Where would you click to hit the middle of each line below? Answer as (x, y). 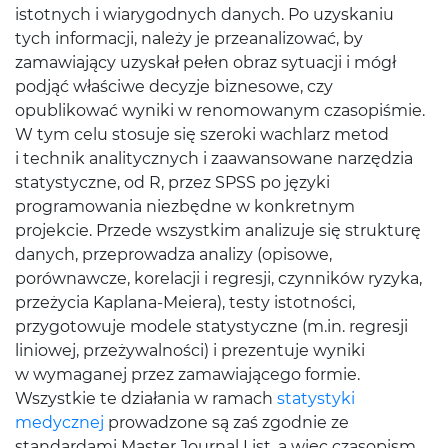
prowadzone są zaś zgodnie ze (226, 422)
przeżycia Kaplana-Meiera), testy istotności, (185, 302)
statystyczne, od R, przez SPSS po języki (172, 182)
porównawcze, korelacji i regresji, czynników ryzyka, (218, 278)
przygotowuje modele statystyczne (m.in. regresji (211, 326)
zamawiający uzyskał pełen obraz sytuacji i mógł (205, 62)
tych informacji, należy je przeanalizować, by (189, 38)
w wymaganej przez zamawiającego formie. (187, 374)
